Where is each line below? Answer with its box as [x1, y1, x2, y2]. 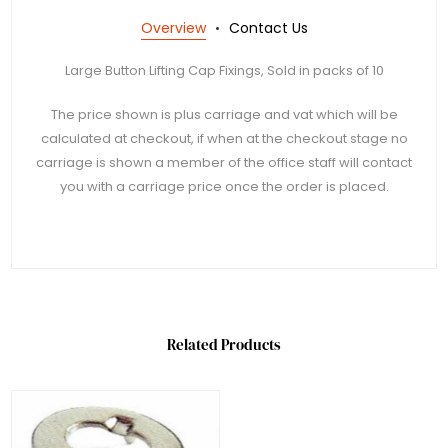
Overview [140, 17, 206, 38]
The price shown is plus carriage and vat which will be [50, 104, 398, 124]
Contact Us [228, 17, 308, 38]
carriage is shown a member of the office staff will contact [36, 152, 412, 172]
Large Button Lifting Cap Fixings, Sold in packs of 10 [64, 60, 384, 80]
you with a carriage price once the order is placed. [59, 176, 389, 196]
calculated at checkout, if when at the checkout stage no [40, 128, 408, 148]
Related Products [167, 333, 281, 355]
